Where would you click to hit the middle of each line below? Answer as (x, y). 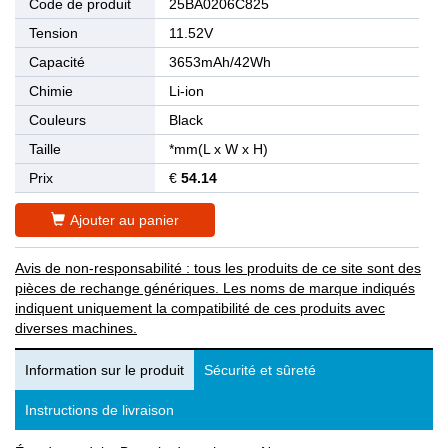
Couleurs (57, 120)
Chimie (51, 91)
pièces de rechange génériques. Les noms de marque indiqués (215, 288)
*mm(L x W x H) (218, 149)
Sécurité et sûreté (260, 370)
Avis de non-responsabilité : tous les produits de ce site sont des (218, 268)
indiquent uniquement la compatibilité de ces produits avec (200, 308)
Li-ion (186, 91)
